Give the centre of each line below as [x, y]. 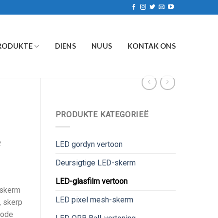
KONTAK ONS [152, 46]
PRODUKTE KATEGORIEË [102, 115]
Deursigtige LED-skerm [95, 163]
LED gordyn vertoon [89, 144]
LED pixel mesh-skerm [94, 200]
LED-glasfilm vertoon [91, 181]
